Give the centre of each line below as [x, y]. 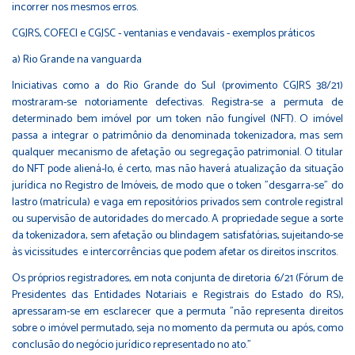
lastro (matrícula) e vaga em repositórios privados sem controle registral [177, 202]
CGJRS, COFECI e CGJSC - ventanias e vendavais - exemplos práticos [163, 33]
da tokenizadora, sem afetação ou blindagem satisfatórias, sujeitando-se [177, 235]
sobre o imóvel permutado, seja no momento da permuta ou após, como [177, 328]
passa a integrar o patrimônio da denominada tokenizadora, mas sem [177, 136]
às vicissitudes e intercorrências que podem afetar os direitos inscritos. [175, 252]
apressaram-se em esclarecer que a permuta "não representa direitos [177, 311]
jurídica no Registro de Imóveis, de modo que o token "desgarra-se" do [177, 185]
